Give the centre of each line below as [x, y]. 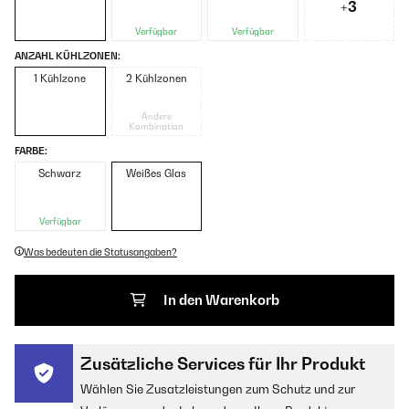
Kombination [157, 127]
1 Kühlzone [60, 79]
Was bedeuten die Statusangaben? [100, 252]
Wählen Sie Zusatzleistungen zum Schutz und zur [218, 389]
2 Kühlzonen [156, 79]
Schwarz [60, 174]
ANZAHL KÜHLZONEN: [68, 56]
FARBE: [31, 151]
